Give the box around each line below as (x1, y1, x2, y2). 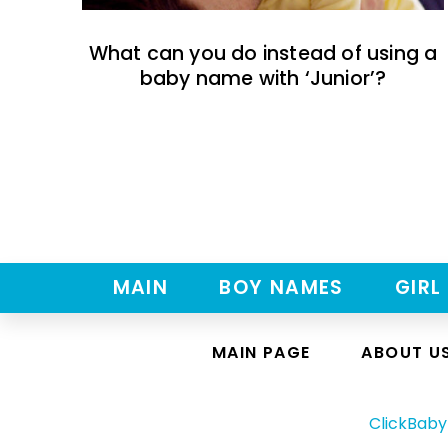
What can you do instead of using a (88, 40, 438, 68)
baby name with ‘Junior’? (139, 65, 387, 93)
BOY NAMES (219, 274, 344, 302)
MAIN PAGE (211, 341, 311, 365)
